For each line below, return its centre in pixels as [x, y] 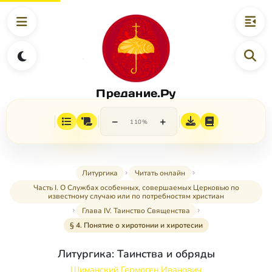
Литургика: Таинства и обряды [136, 254]
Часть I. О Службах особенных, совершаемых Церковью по [136, 188]
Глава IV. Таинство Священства [136, 211]
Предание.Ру [136, 93]
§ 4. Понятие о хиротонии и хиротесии [136, 226]
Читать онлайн [160, 173]
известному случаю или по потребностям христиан [136, 196]
